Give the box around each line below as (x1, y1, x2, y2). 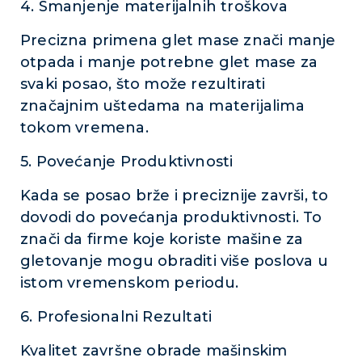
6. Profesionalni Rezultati (20, 308, 213, 326)
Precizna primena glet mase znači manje (20, 32, 336, 49)
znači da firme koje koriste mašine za (20, 230, 304, 248)
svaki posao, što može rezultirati (20, 75, 266, 93)
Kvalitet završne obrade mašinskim (20, 342, 288, 360)
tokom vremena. (20, 119, 149, 137)
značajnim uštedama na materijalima (20, 97, 305, 115)
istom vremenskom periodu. (20, 274, 238, 292)
